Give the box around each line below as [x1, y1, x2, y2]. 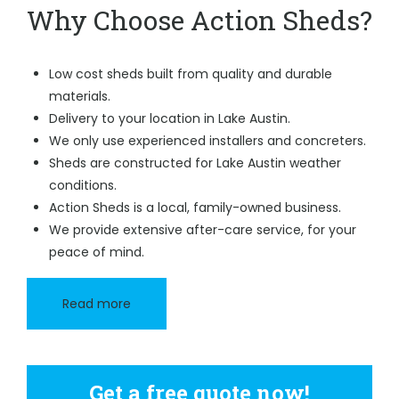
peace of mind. [49, 243, 144, 261]
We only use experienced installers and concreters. [49, 132, 366, 150]
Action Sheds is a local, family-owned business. [49, 199, 341, 216]
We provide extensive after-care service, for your [49, 221, 356, 239]
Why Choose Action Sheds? [27, 3, 372, 37]
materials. [49, 87, 110, 105]
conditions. [49, 176, 117, 194]
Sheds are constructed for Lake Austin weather [49, 154, 341, 172]
